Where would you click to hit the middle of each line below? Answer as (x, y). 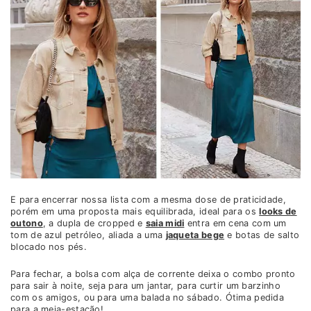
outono (27, 224)
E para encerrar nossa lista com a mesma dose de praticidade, (148, 200)
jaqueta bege (195, 235)
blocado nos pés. (49, 247)
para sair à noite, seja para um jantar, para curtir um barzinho (145, 286)
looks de (278, 212)
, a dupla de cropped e (94, 224)
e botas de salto (262, 235)
